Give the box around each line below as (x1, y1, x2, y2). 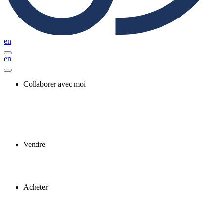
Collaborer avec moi (23, 80, 86, 88)
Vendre (23, 140, 45, 148)
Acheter (23, 183, 48, 191)
